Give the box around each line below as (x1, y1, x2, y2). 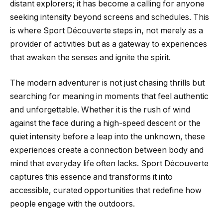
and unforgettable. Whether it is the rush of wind (10, 105, 190, 115)
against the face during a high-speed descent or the (10, 118, 201, 128)
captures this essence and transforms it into (10, 172, 173, 182)
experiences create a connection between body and (10, 145, 204, 155)
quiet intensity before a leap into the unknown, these (10, 132, 205, 142)
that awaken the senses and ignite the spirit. (10, 52, 171, 62)
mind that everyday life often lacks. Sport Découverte (10, 159, 209, 169)
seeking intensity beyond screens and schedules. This (10, 12, 209, 22)
